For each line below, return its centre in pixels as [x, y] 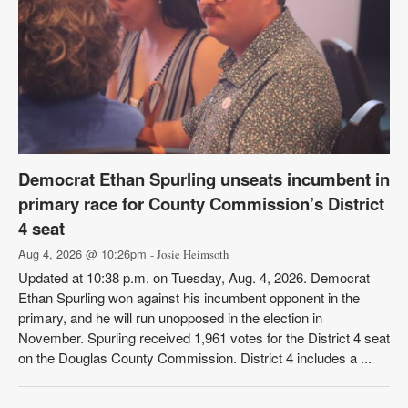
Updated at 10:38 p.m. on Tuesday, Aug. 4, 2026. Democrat [194, 277]
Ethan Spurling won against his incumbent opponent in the [189, 297]
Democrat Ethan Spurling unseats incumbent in [204, 179]
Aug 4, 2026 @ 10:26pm [84, 254]
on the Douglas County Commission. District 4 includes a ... [195, 357]
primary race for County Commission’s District [201, 204]
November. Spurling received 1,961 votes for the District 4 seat [204, 337]
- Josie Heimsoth [189, 255]
